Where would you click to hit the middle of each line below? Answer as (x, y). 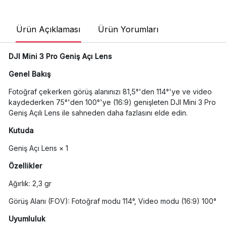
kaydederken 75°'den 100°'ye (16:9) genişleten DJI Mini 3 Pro (112, 102)
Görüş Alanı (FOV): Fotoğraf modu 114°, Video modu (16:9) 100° (112, 201)
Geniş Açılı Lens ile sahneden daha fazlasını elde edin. (98, 113)
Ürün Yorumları (128, 29)
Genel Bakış (30, 74)
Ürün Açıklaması (48, 29)
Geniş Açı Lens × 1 (38, 148)
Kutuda (21, 131)
